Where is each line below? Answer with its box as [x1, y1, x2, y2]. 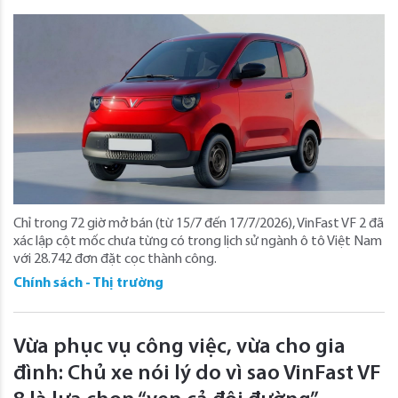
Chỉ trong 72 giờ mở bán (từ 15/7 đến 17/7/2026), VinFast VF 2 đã [13, 216, 384, 231]
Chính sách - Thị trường [13, 275, 163, 291]
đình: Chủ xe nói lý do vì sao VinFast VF [13, 362, 381, 385]
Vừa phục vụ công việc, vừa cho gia [13, 336, 346, 358]
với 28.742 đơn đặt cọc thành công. [13, 251, 217, 267]
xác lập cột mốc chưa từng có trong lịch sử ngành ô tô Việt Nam [13, 234, 382, 249]
